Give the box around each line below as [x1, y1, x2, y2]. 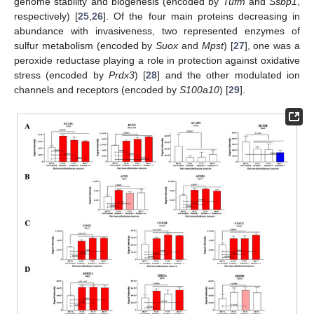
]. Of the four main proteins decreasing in [103, 11, 300, 22]
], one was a [244, 40, 301, 52]
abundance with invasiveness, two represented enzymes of [14, 25, 300, 37]
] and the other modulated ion [157, 69, 301, 81]
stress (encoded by [14, 69, 109, 81]
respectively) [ [14, 11, 78, 22]
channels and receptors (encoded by [14, 84, 179, 96]
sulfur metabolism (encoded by [14, 40, 156, 52]
